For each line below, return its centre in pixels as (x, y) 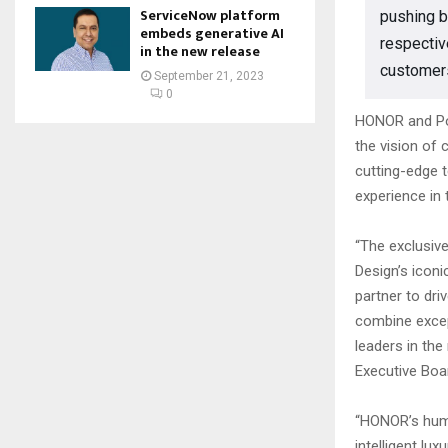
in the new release (200, 52)
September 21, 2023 (209, 76)
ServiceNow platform (210, 16)
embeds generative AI (212, 34)
